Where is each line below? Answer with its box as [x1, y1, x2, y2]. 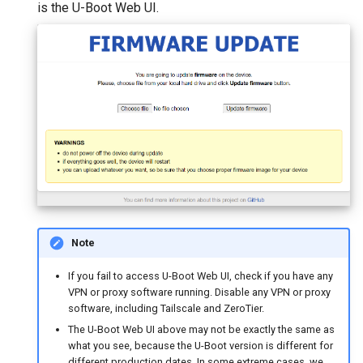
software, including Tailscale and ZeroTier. [67, 301, 264, 314]
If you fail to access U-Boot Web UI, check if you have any [67, 269, 333, 282]
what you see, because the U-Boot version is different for [67, 340, 333, 352]
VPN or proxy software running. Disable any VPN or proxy [67, 285, 331, 298]
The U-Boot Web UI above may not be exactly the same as [67, 323, 335, 336]
